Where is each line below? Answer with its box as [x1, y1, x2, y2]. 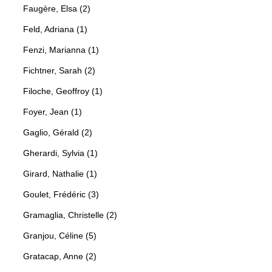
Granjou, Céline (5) [23, 231, 97, 241]
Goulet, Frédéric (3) [23, 189, 99, 200]
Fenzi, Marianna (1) [23, 45, 99, 55]
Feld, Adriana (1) [23, 24, 87, 35]
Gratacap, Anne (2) [23, 251, 97, 262]
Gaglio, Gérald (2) [23, 127, 92, 138]
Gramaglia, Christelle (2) [23, 210, 117, 220]
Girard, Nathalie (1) [23, 169, 97, 179]
